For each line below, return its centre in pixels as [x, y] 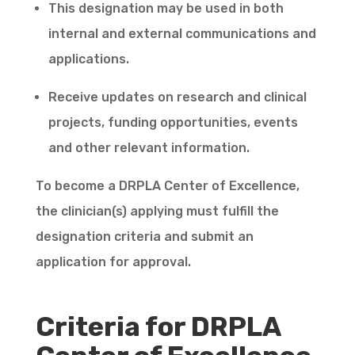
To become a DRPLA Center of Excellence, [167, 186]
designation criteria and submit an [144, 237]
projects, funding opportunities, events [173, 123]
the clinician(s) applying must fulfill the [157, 212]
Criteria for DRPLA [158, 327]
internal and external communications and [182, 34]
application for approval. [113, 262]
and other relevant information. [149, 148]
